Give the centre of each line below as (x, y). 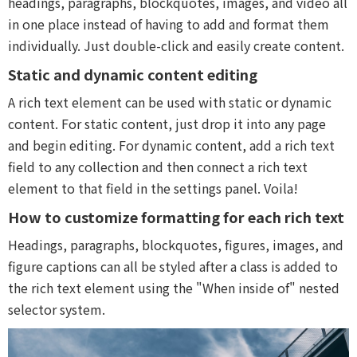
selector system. (57, 309)
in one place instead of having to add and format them (169, 24)
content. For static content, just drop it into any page (167, 123)
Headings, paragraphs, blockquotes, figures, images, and (176, 244)
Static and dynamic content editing (133, 74)
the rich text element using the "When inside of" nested (174, 287)
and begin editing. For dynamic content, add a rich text (171, 145)
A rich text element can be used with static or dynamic (170, 102)
